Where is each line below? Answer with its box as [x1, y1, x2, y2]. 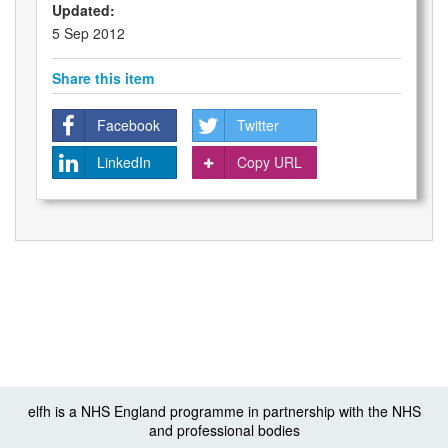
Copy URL [237, 152, 302, 173]
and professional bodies [148, 420, 300, 440]
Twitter [237, 115, 279, 136]
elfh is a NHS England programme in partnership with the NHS [27, 401, 421, 421]
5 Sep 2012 [52, 23, 125, 44]
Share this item [52, 68, 154, 89]
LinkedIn [97, 152, 151, 173]
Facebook [97, 115, 160, 136]
